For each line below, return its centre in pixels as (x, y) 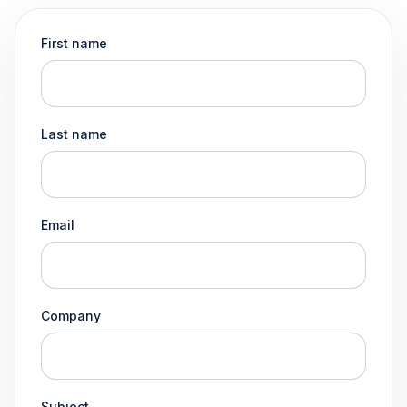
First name (74, 43)
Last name (74, 134)
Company (71, 316)
